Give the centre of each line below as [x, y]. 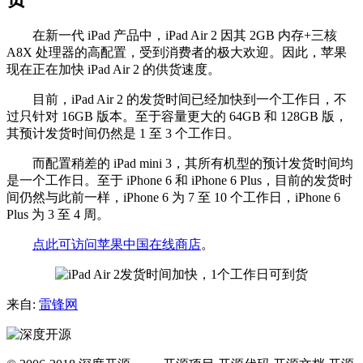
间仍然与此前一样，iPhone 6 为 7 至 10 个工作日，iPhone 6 [173, 197]
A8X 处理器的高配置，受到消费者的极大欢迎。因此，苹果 [177, 52]
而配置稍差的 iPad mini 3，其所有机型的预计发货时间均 [180, 163]
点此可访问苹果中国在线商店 [117, 244]
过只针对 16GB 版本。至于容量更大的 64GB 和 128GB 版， [177, 116]
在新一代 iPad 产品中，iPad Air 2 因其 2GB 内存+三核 [172, 35]
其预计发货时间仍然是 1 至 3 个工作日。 [123, 133]
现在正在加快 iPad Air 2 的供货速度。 [113, 69]
